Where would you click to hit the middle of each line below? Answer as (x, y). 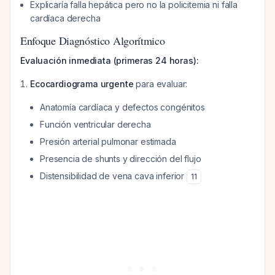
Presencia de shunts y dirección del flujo (121, 159)
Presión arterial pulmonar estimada (108, 141)
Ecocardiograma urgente (82, 84)
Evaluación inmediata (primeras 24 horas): (110, 60)
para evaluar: (161, 84)
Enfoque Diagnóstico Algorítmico (93, 41)
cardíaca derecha (65, 18)
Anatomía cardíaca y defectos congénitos (122, 107)
